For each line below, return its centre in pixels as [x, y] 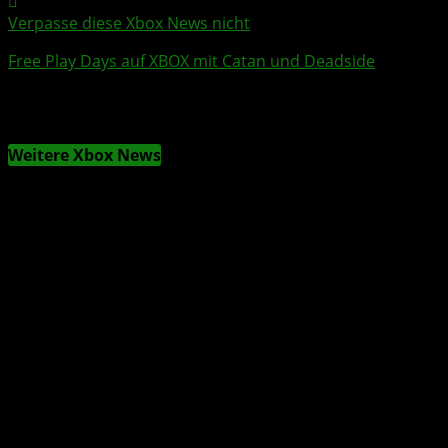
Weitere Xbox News [84, 155]
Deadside [339, 61]
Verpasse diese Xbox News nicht [129, 23]
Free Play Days [62, 61]
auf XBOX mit [169, 61]
